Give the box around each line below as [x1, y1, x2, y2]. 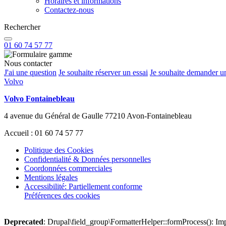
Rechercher [4, 23, 40, 31]
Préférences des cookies [24, 191, 100, 200]
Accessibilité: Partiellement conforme [24, 182, 142, 191]
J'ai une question [4, 68, 56, 77]
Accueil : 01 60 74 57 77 [4, 129, 83, 137]
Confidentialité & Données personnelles [24, 155, 151, 163]
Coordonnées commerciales [24, 164, 112, 173]
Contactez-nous [44, 6, 94, 14]
